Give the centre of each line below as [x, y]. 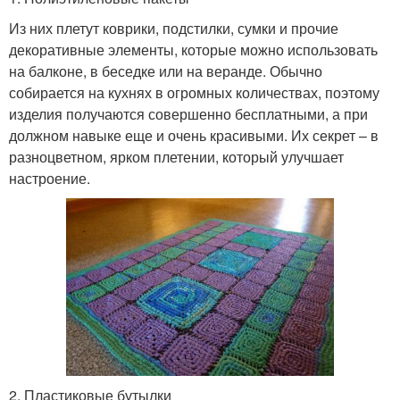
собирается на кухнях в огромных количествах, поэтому [194, 92]
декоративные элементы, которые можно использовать [193, 50]
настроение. [50, 178]
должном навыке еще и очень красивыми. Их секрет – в [194, 135]
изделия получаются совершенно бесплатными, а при [188, 114]
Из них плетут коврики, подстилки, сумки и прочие [174, 28]
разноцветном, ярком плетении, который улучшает [176, 157]
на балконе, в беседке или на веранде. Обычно [166, 71]
